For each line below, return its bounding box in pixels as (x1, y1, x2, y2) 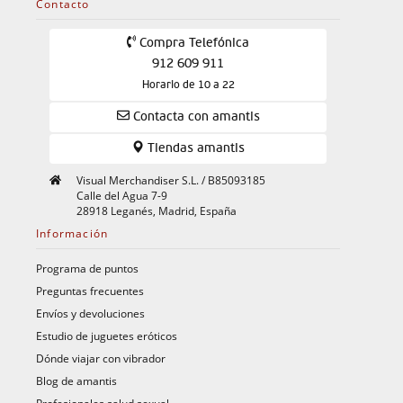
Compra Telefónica (136, 36, 250, 49)
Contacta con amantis (129, 110, 260, 123)
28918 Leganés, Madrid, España (76, 202, 237, 218)
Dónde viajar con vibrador (36, 350, 166, 365)
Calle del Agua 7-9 (76, 187, 167, 202)
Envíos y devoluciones (36, 305, 145, 320)
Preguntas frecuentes (36, 282, 144, 298)
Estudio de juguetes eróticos (36, 327, 177, 343)
